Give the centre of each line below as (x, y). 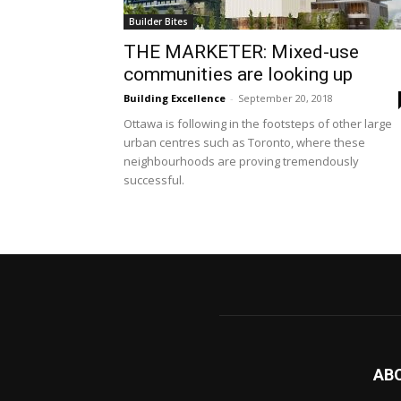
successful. (154, 180)
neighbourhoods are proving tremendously (241, 161)
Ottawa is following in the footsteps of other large (258, 124)
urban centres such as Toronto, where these (244, 142)
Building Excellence (175, 98)
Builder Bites (158, 21)
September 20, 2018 (286, 98)
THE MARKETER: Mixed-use (241, 52)
